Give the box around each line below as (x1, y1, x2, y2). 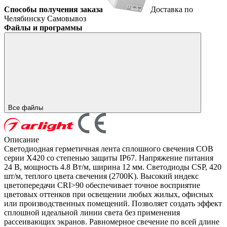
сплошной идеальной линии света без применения (4, 208, 180, 217)
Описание (4, 135, 39, 144)
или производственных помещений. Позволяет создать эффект (4, 199, 222, 208)
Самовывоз (47, 14, 86, 23)
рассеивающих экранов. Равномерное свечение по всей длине (4, 217, 219, 226)
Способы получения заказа (4, 5, 103, 14)
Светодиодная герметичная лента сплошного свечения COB (4, 144, 213, 153)
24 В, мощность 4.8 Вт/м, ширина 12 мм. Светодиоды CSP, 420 (4, 162, 221, 171)
